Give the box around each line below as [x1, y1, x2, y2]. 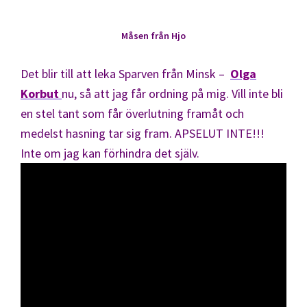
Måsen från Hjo [121, 29, 186, 42]
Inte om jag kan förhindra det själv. [21, 145, 199, 161]
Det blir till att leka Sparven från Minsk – [21, 65, 230, 82]
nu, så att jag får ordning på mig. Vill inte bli [62, 85, 283, 101]
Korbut [21, 85, 59, 101]
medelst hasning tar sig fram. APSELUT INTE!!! [21, 125, 265, 141]
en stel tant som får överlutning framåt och [21, 105, 244, 121]
